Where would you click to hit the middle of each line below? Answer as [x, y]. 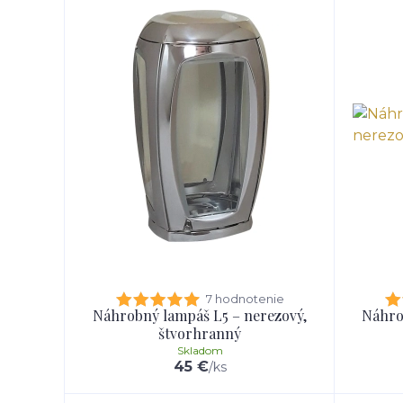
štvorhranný [200, 333]
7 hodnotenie [245, 299]
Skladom [200, 350]
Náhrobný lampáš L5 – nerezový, [200, 315]
